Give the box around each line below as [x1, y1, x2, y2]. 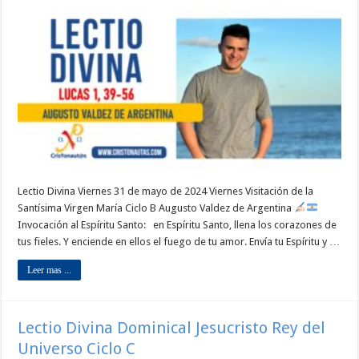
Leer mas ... [27, 264, 72, 276]
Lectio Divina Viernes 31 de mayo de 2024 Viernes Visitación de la [18, 184, 314, 197]
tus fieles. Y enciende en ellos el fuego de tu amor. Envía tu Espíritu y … [18, 235, 341, 248]
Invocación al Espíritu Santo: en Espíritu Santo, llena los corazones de [18, 218, 337, 231]
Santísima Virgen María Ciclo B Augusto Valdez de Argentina [18, 201, 295, 214]
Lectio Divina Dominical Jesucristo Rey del [18, 317, 326, 337]
